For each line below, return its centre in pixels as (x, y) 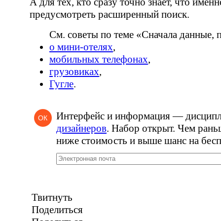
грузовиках (74, 72)
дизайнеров (81, 128)
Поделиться (57, 210)
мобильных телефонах (99, 59)
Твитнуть (52, 197)
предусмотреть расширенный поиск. (110, 15)
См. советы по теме (92, 35)
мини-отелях (85, 47)
